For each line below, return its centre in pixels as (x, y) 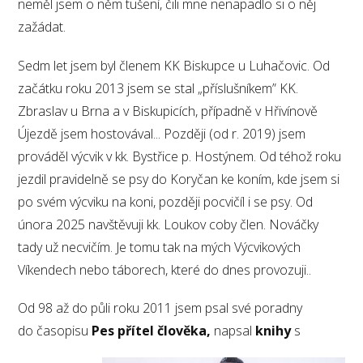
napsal (233, 330)
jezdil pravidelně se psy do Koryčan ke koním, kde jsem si (179, 179)
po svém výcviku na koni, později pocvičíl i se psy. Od (166, 201)
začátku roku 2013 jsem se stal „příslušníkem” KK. (158, 88)
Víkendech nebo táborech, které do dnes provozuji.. (165, 269)
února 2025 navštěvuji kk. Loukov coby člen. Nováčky (169, 224)
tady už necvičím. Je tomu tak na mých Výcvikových (160, 247)
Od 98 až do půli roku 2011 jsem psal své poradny (160, 307)
